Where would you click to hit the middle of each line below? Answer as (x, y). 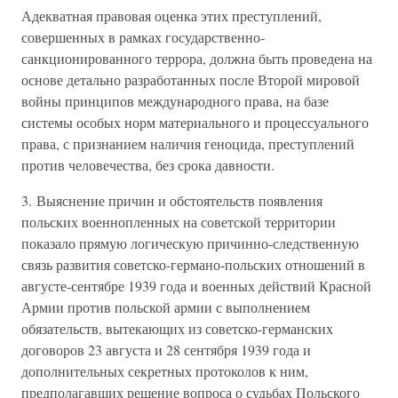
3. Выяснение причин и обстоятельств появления (172, 200)
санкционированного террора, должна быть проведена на (197, 58)
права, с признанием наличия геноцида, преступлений (188, 143)
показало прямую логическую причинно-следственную (190, 243)
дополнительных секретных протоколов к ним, (165, 371)
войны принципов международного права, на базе (175, 101)
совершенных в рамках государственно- (143, 37)
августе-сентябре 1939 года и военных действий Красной (196, 286)
